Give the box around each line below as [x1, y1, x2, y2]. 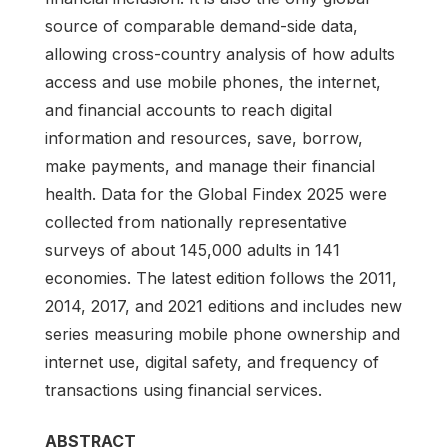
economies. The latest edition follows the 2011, [45, 267, 397, 288]
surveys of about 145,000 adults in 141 [45, 239, 340, 260]
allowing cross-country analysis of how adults [45, 43, 395, 64]
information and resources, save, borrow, [45, 127, 363, 148]
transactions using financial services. [45, 379, 322, 400]
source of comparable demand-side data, [45, 15, 358, 36]
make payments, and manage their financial [45, 155, 375, 176]
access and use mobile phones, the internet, [45, 71, 381, 92]
